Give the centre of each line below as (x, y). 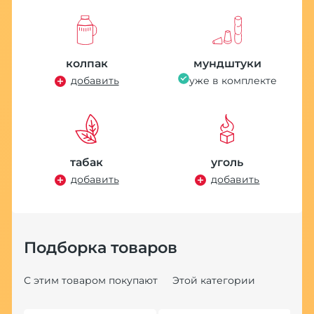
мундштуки (227, 64)
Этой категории (213, 280)
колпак (87, 64)
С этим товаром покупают (90, 280)
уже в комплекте (233, 81)
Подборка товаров (100, 247)
